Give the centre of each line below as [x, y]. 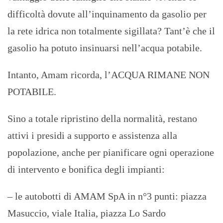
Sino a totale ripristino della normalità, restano [102, 119]
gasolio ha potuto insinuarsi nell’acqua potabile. [105, 48]
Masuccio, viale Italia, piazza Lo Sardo [87, 213]
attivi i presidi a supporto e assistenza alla [92, 136]
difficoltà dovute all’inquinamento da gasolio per [107, 14]
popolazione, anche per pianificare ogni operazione [111, 153]
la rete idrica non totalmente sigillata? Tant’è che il [111, 31]
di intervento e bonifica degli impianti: [86, 169]
